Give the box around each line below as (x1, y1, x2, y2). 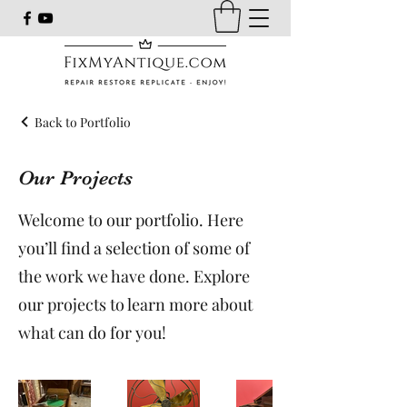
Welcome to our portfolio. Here (18, 208, 243, 231)
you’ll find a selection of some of (18, 236, 250, 259)
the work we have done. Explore (18, 264, 250, 287)
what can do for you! (18, 321, 166, 343)
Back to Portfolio (35, 113, 131, 131)
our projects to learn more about (18, 293, 253, 315)
